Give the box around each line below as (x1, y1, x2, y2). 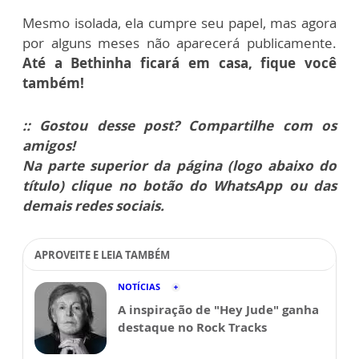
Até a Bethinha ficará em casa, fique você (22, 53, 337, 72)
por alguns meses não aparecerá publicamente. (22, 33, 337, 52)
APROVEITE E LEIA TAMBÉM (34, 247, 170, 262)
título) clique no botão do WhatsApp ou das (22, 175, 337, 195)
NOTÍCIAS (118, 280, 160, 292)
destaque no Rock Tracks (118, 318, 267, 335)
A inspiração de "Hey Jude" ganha (118, 301, 319, 317)
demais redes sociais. (22, 196, 164, 215)
